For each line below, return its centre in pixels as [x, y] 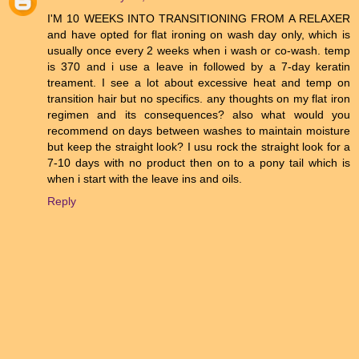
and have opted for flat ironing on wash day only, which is [199, 34]
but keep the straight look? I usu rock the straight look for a [199, 146]
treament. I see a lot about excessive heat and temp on [199, 82]
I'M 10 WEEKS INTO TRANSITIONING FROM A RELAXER [199, 18]
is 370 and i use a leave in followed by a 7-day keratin [199, 66]
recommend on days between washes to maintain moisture [199, 130]
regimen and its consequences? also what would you [199, 114]
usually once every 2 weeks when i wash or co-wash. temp [199, 50]
